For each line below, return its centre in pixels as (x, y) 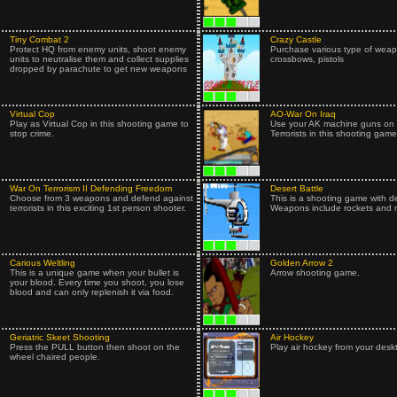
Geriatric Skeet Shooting (59, 337)
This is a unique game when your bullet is (94, 272)
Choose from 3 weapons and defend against (101, 198)
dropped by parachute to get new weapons (98, 69)
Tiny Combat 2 (39, 39)
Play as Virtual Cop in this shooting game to (99, 124)
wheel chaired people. (54, 357)
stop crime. (31, 133)
